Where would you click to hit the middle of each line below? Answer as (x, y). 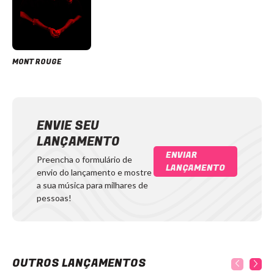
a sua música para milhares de (92, 185)
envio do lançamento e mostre (94, 172)
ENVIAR (181, 155)
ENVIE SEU (68, 126)
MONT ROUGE (37, 62)
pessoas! (54, 198)
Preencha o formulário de (84, 160)
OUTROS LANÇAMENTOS (79, 264)
